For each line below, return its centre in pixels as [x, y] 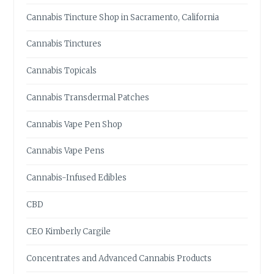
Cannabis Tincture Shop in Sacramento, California [123, 17]
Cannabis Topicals [62, 71]
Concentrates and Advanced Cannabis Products [119, 258]
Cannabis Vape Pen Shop [75, 124]
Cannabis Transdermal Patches [88, 97]
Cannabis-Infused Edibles [77, 178]
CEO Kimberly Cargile [69, 231]
